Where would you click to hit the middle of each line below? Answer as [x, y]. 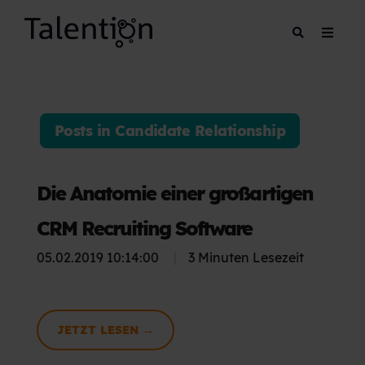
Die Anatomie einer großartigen [175, 193]
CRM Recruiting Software [145, 229]
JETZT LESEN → [106, 330]
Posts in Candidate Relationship [170, 131]
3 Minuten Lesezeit [244, 258]
